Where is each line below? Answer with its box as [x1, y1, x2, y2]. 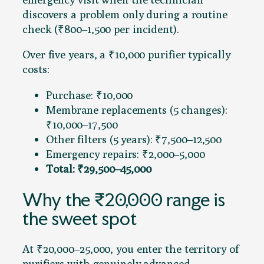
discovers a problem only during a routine [22, 7, 227, 21]
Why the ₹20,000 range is [22, 188, 225, 210]
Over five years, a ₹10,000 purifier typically [22, 48, 230, 61]
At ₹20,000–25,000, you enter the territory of [22, 242, 239, 256]
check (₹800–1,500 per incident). [22, 22, 179, 35]
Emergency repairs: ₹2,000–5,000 [46, 147, 205, 160]
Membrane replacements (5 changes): [46, 103, 227, 116]
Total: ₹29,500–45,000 [46, 161, 151, 175]
